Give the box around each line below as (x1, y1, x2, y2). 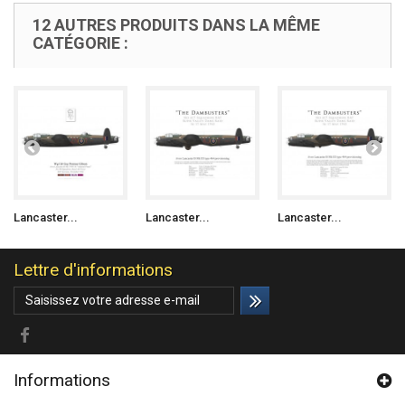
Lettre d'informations (14, 259, 173, 280)
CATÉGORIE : (33, 33, 128, 52)
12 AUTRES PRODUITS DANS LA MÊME (33, 15, 320, 34)
